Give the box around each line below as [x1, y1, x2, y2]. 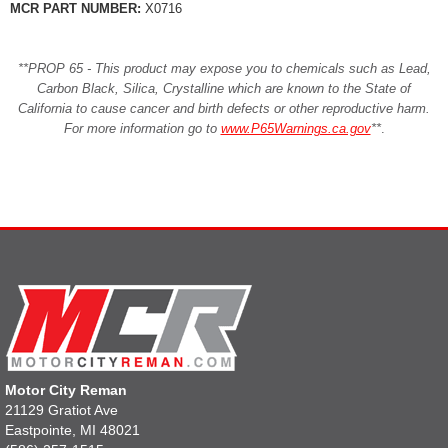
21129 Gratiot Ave [5, 401, 118, 418]
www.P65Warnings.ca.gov [220, 120, 371, 136]
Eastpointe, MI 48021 [5, 421, 140, 438]
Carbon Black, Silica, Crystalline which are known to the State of [37, 80, 411, 96]
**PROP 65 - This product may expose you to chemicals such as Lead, [17, 60, 431, 76]
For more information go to [63, 120, 221, 136]
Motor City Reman [5, 381, 127, 398]
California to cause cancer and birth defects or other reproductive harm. [18, 100, 430, 116]
